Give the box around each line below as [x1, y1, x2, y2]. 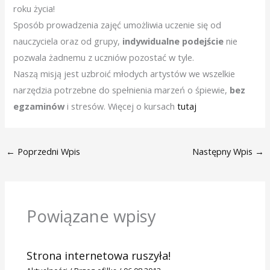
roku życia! [13, 2, 55, 14]
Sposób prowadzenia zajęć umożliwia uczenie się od [13, 18, 222, 31]
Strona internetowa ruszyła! [27, 248, 171, 263]
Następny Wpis [192, 145, 256, 157]
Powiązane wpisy [27, 205, 157, 228]
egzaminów [13, 99, 65, 112]
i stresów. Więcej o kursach [64, 99, 178, 112]
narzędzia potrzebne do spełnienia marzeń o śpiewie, [13, 83, 230, 96]
